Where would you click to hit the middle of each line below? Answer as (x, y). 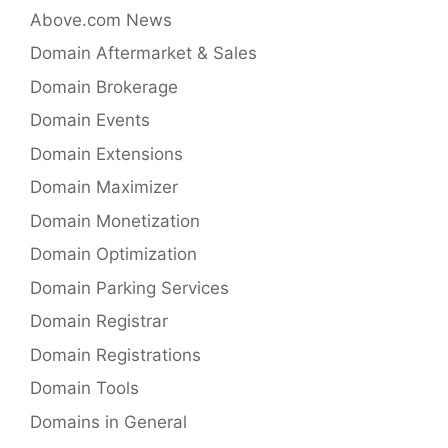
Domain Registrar (99, 321)
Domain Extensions (106, 153)
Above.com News (101, 19)
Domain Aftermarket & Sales (143, 53)
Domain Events (90, 120)
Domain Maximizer (104, 187)
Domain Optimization (113, 254)
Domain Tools (84, 388)
